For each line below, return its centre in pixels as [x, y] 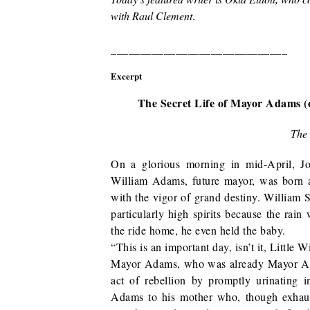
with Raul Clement [152, 16]
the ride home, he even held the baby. [198, 230]
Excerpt [126, 76]
